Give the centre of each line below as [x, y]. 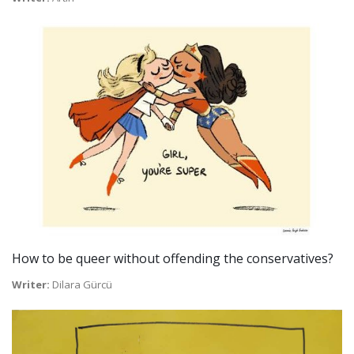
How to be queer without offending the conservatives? [173, 259]
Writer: [31, 285]
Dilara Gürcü [81, 285]
